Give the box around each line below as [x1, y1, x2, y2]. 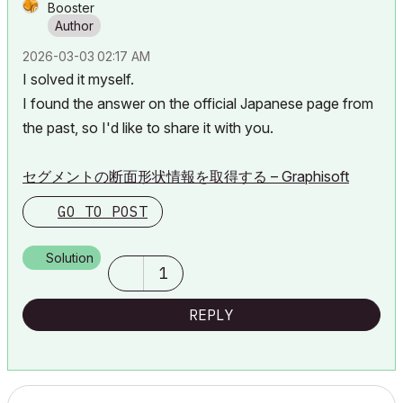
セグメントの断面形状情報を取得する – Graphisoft [22, 166, 349, 185]
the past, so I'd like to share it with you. [22, 118, 273, 137]
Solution [46, 249, 94, 265]
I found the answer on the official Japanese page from [22, 94, 373, 112]
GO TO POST [58, 201, 148, 220]
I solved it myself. [22, 69, 134, 88]
